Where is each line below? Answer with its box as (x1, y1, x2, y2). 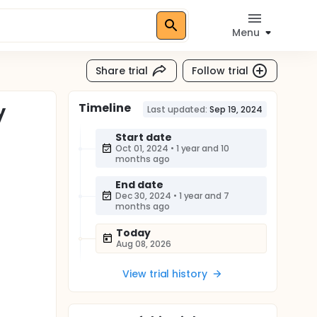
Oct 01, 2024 (115, 142, 168, 154)
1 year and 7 (178, 190, 230, 202)
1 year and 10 (175, 142, 230, 154)
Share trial (95, 63, 149, 78)
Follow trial (192, 63, 248, 78)
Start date (115, 130, 172, 144)
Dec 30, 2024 (115, 190, 171, 202)
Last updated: (146, 103, 208, 115)
